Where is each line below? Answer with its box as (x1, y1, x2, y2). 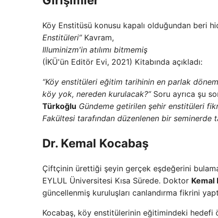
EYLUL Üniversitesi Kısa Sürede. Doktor (42, 176, 191, 186)
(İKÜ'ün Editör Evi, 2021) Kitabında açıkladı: (42, 57, 202, 67)
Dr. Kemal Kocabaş (42, 136, 148, 151)
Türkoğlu (42, 101, 76, 111)
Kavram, (82, 33, 114, 43)
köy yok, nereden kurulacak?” (42, 89, 151, 99)
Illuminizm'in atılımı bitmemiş (42, 45, 147, 55)
